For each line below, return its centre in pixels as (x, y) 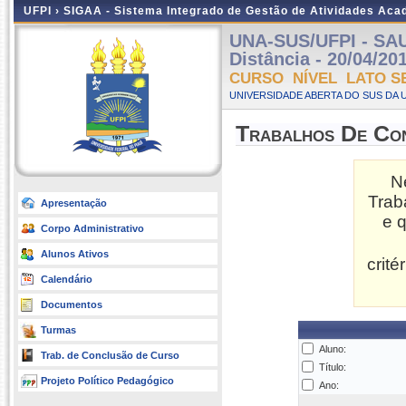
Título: (332, 367)
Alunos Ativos (75, 254)
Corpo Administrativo (92, 228)
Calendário (67, 279)
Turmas (58, 330)
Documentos (72, 304)
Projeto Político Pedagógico (107, 381)
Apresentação (74, 203)
